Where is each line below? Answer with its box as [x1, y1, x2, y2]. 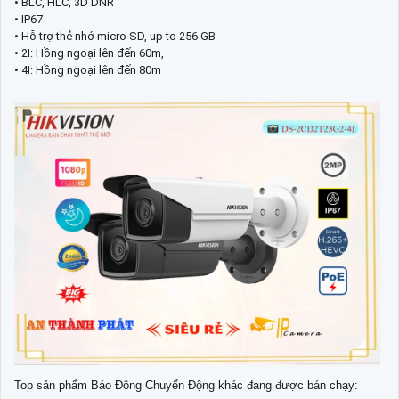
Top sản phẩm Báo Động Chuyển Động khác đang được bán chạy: [14, 379, 358, 393]
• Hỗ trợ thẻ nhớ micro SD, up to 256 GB [14, 29, 216, 44]
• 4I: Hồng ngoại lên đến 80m [14, 63, 161, 77]
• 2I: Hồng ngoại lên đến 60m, [14, 46, 164, 61]
